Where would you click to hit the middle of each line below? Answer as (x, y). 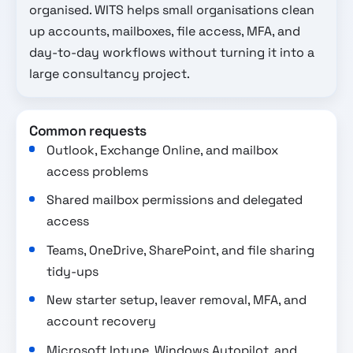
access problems (98, 171)
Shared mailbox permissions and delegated (175, 200)
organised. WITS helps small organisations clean (172, 10)
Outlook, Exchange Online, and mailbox (163, 150)
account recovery (102, 321)
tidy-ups (73, 271)
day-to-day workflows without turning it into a (172, 53)
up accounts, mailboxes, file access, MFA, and (165, 32)
